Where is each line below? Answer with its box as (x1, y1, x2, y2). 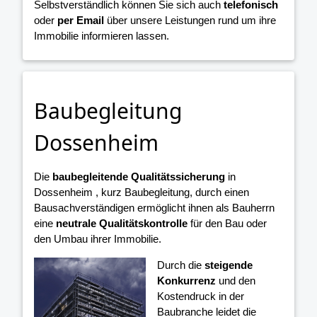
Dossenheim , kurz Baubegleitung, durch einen (34, 185, 249, 198)
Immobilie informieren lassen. (34, 30, 169, 42)
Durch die (157, 258, 205, 271)
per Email (57, 14, 104, 27)
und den (216, 274, 256, 287)
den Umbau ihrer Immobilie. (34, 232, 161, 245)
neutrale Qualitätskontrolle (56, 217, 188, 229)
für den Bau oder (188, 217, 267, 229)
